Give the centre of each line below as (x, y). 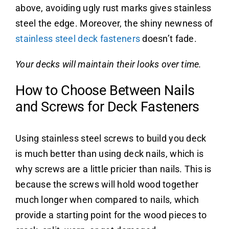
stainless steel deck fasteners (78, 39)
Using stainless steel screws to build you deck (111, 138)
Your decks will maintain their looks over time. (108, 64)
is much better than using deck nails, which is (109, 153)
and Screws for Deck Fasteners (107, 107)
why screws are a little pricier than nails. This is (113, 169)
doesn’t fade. (168, 39)
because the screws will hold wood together (107, 184)
